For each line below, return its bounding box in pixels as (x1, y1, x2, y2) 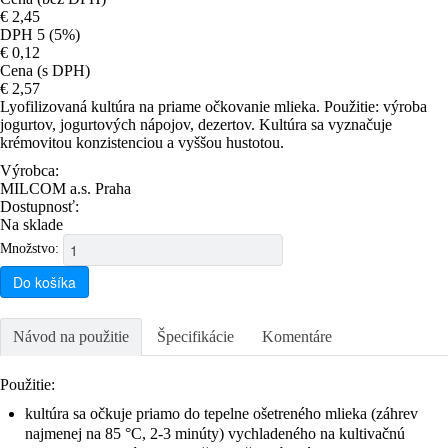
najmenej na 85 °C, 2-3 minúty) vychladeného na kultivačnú (25, 424, 405, 442)
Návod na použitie (13, 327, 129, 345)
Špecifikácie (157, 327, 234, 345)
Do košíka (13, 271, 76, 292)
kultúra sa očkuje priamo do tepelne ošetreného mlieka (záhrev (25, 404, 418, 422)
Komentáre (262, 327, 332, 345)
